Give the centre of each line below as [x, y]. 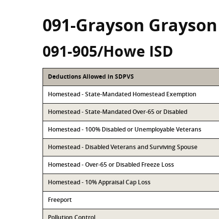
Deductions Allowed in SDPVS [91, 77]
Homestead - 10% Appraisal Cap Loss [99, 182]
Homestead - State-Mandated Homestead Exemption [122, 94]
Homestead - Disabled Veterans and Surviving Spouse [123, 147]
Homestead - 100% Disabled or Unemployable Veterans [125, 129]
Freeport [60, 200]
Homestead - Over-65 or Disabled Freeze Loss [111, 164]
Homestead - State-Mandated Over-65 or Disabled [118, 112]
